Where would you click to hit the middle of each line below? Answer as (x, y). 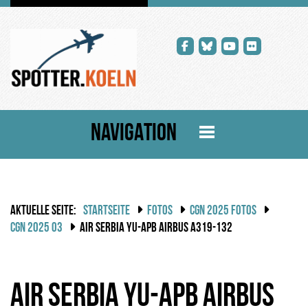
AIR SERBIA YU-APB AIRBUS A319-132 (156, 228)
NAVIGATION (133, 135)
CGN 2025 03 (36, 228)
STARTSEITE (107, 211)
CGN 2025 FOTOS (223, 211)
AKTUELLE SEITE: (43, 211)
